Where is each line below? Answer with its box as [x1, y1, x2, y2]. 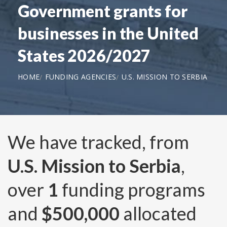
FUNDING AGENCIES [45, 71, 117, 82]
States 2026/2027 [18, 45, 151, 65]
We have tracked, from [8, 130, 189, 153]
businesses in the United [18, 23, 199, 43]
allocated [120, 202, 197, 224]
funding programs [58, 178, 205, 201]
